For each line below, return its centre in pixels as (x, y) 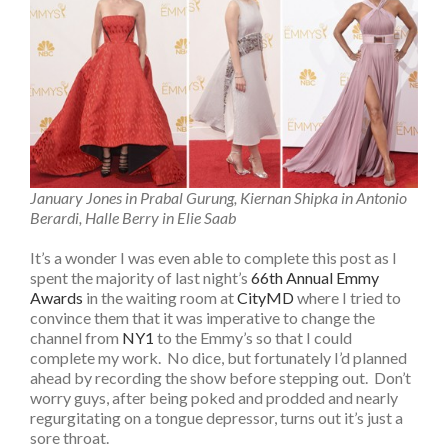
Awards (56, 297)
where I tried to (347, 297)
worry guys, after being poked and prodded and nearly (214, 397)
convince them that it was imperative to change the (202, 317)
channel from (76, 337)
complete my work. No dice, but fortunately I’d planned (218, 357)
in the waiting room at (160, 297)
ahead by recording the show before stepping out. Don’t (220, 377)
